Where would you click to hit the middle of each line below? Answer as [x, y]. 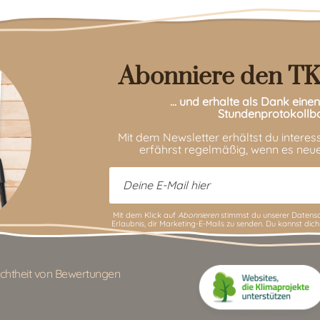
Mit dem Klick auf [145, 215]
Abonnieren [198, 215]
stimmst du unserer [255, 215]
